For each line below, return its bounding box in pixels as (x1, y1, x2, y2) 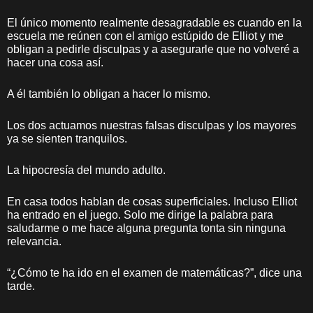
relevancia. (7, 235, 61, 247)
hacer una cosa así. (7, 57, 103, 68)
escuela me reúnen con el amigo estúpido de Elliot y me (7, 30, 284, 42)
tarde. (7, 280, 35, 292)
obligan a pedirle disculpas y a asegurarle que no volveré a (7, 43, 299, 55)
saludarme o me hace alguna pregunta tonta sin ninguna (7, 222, 286, 234)
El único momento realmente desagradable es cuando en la (7, 17, 302, 29)
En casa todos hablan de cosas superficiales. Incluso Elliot (7, 196, 297, 208)
